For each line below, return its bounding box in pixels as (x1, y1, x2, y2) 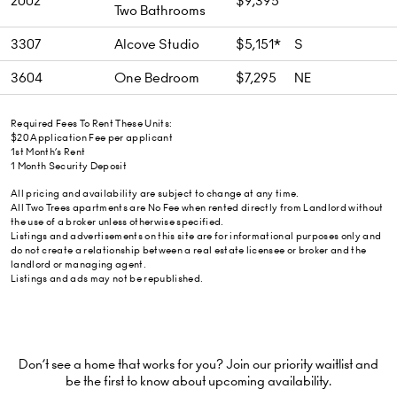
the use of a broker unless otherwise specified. (11, 215, 224, 229)
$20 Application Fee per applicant (11, 131, 173, 144)
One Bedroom (114, 69, 199, 86)
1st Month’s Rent (11, 145, 86, 158)
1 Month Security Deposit (11, 160, 127, 172)
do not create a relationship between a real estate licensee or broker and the (11, 244, 367, 257)
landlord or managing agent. (11, 258, 146, 271)
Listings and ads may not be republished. (11, 272, 204, 285)
